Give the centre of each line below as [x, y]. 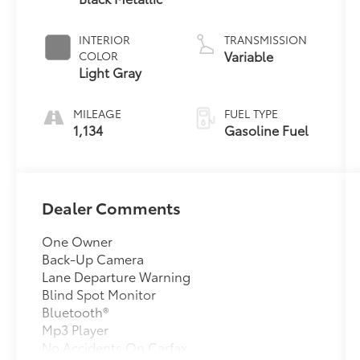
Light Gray [110, 72]
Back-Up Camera [93, 258]
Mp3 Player [76, 329]
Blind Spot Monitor [99, 293]
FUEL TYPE [251, 113]
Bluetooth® [76, 311]
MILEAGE [98, 113]
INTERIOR [105, 39]
